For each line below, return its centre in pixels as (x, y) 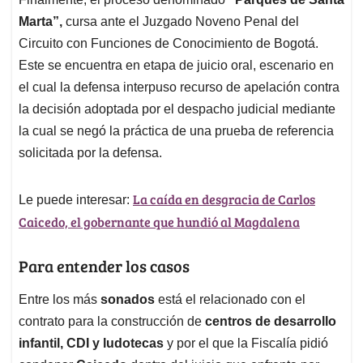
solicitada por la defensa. (90, 153)
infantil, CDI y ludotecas (91, 344)
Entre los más (60, 300)
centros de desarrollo (271, 322)
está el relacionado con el (232, 300)
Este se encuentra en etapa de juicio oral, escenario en (176, 66)
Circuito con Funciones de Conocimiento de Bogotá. (169, 44)
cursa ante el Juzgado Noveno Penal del (181, 22)
